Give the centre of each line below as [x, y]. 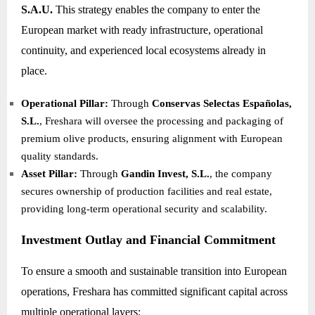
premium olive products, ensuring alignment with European [152, 139]
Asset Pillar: [49, 174]
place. [34, 71]
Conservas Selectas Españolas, [222, 104]
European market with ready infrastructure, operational [142, 30]
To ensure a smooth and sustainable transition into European [154, 271]
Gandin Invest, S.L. [165, 174]
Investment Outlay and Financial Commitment [148, 240]
